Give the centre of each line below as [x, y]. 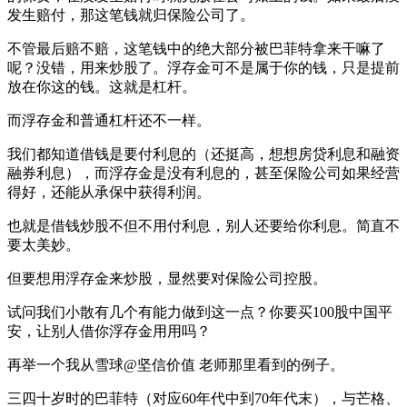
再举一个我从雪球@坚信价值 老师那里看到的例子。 [176, 364]
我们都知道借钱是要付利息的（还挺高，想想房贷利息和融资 [203, 154]
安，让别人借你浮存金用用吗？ [109, 331]
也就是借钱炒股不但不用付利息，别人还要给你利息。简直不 [203, 225]
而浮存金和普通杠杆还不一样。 [109, 120]
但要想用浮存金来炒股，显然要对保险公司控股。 [167, 278]
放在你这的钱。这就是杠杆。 [102, 86]
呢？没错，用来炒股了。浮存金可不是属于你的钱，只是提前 [203, 67]
